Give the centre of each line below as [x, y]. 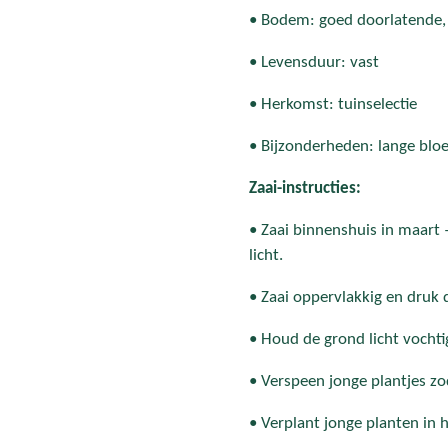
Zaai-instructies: [305, 188]
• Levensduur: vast [314, 62]
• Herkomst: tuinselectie [333, 104]
